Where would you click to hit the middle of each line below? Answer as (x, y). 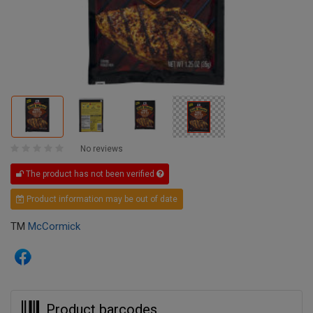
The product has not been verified (90, 174)
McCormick (54, 227)
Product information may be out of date (101, 199)
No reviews (102, 149)
